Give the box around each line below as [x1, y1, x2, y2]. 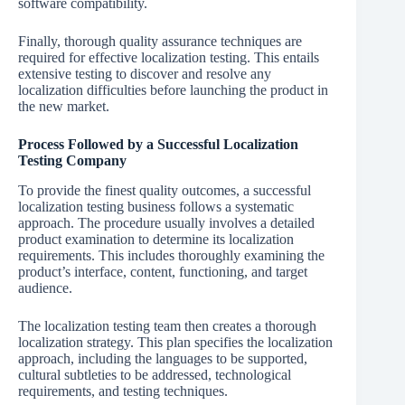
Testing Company [18, 152, 127, 168]
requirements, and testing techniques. [18, 382, 228, 399]
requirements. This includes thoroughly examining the [18, 247, 325, 263]
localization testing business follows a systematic [18, 198, 294, 214]
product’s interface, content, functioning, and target [18, 263, 307, 279]
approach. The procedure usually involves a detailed [18, 214, 315, 231]
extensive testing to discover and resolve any [18, 65, 271, 81]
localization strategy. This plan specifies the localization [18, 334, 333, 350]
